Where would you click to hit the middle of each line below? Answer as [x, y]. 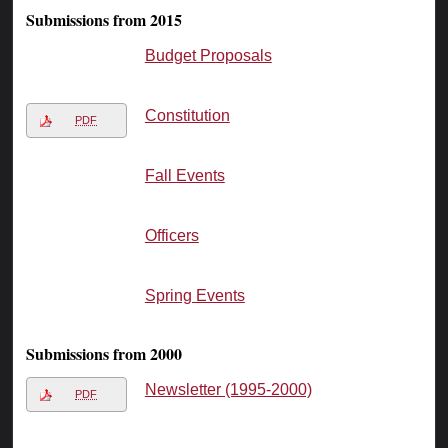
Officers [171, 236]
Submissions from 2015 [104, 20]
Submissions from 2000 [104, 354]
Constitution [187, 116]
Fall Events [184, 176]
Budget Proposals [208, 56]
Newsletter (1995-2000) [228, 390]
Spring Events [194, 296]
